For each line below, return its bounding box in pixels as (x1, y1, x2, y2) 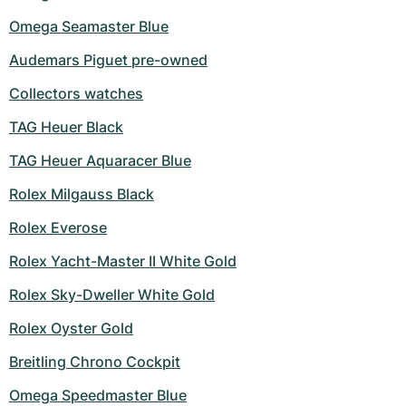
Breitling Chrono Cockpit (9, 353, 180, 372)
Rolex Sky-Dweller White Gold (9, 285, 215, 304)
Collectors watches (9, 84, 143, 103)
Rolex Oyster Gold (9, 319, 133, 338)
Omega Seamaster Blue (9, 17, 169, 36)
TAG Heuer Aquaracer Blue (9, 151, 191, 170)
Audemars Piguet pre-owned (9, 51, 208, 70)
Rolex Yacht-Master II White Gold (9, 252, 237, 271)
